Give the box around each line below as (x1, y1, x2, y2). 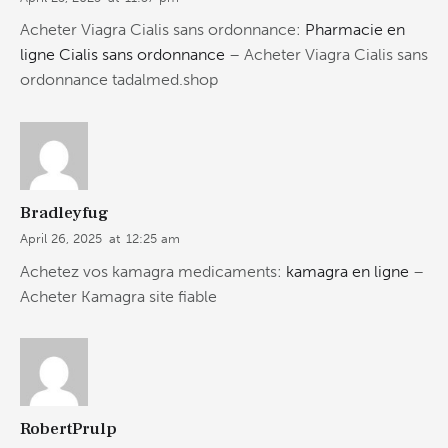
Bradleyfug (20, 201, 109, 224)
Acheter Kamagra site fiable (20, 286, 217, 306)
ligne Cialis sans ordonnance (20, 45, 225, 65)
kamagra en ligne (286, 261, 409, 281)
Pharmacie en (305, 20, 405, 40)
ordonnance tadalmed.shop (20, 70, 218, 90)
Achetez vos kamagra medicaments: (20, 261, 286, 281)
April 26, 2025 (20, 230, 102, 246)
